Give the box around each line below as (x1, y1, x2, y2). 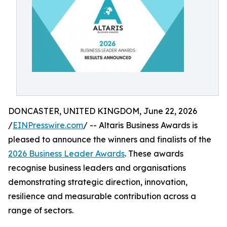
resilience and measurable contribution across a (8, 191, 196, 201)
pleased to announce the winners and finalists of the (8, 134, 211, 144)
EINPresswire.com (13, 120, 83, 130)
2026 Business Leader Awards (8, 148, 125, 159)
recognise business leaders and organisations (8, 163, 186, 173)
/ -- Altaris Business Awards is (83, 120, 198, 130)
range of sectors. (8, 205, 73, 215)
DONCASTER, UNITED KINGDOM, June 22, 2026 (8, 106, 197, 116)
